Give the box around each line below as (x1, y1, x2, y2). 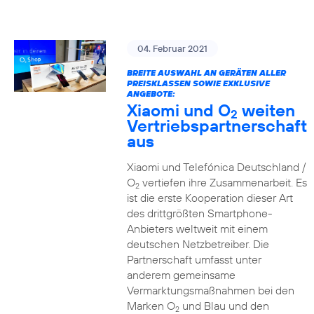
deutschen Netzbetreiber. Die (126, 237, 269, 251)
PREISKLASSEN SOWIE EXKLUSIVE (126, 78, 270, 88)
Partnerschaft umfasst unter (126, 252, 261, 266)
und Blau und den (179, 299, 269, 313)
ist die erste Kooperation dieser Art (126, 191, 293, 205)
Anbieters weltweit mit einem (126, 221, 268, 235)
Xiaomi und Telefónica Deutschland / (126, 160, 306, 174)
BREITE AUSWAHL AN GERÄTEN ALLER (126, 67, 286, 78)
